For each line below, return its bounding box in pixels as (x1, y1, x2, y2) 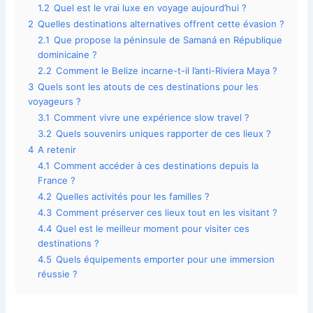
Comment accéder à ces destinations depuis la (54, 160, 259, 172)
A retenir (38, 144, 77, 156)
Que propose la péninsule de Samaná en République (54, 34, 283, 46)
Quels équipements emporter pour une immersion (56, 254, 275, 265)
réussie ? (38, 268, 78, 280)
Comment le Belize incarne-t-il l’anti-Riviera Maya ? (56, 65, 278, 77)
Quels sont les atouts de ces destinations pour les (38, 81, 259, 93)
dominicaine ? (38, 49, 98, 61)
